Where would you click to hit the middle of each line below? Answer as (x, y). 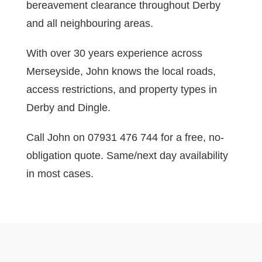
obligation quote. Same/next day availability (127, 156)
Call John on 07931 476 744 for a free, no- (125, 138)
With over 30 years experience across (114, 54)
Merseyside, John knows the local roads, (121, 72)
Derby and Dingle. (68, 108)
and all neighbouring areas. (89, 24)
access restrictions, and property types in (121, 90)
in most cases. (60, 174)
